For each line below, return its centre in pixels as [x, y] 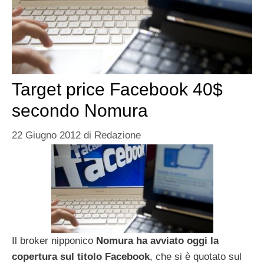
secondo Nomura [80, 111]
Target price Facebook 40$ [117, 90]
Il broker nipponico [54, 240]
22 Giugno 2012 [46, 135]
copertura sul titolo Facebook [81, 256]
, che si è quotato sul [196, 256]
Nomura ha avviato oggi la [157, 240]
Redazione [118, 135]
